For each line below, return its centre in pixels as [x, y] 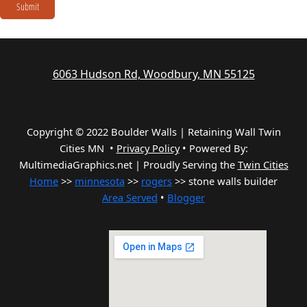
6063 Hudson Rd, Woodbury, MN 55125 [153, 74]
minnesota [100, 181]
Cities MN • [88, 148]
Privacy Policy [148, 148]
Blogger [186, 198]
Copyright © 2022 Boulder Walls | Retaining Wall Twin [153, 132]
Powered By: [218, 148]
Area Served [130, 198]
